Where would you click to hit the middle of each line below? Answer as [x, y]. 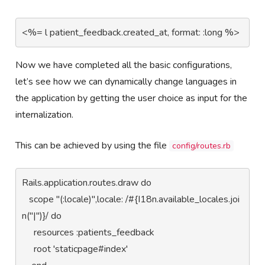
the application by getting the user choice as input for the [132, 98]
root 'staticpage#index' [28, 249]
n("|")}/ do [43, 216]
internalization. [45, 114]
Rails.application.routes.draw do [87, 182]
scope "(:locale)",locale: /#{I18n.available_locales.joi [26, 199]
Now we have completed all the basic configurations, [124, 65]
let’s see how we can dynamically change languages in [126, 81]
